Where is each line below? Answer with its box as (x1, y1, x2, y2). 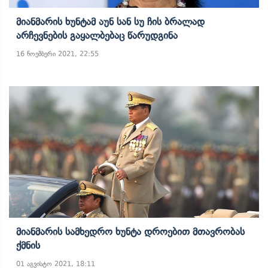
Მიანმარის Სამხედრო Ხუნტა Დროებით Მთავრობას (16, 226, 245, 237)
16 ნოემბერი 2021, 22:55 (16, 50, 99, 58)
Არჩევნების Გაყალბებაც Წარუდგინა (16, 29, 178, 41)
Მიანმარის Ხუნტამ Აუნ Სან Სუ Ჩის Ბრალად (16, 16, 205, 28)
